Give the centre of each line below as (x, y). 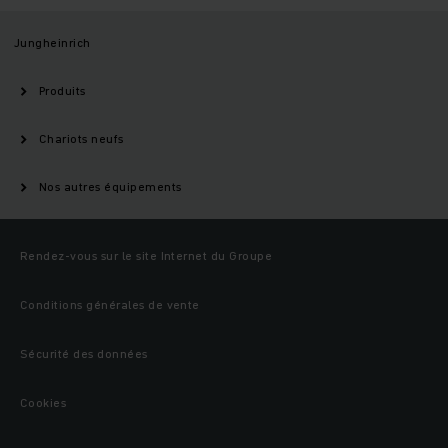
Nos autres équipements (110, 187)
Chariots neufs (81, 139)
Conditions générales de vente (110, 305)
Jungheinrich (52, 43)
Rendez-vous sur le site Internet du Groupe (146, 256)
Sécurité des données (84, 354)
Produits (62, 91)
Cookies (43, 403)
